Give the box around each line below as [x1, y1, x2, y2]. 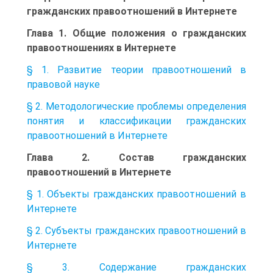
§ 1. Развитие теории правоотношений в [27, 63, 246, 76]
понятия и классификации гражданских [27, 115, 246, 127]
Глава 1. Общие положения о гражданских [27, 27, 246, 39]
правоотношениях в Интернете [27, 41, 176, 54]
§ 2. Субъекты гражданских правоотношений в [27, 224, 246, 236]
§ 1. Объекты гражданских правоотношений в [27, 188, 246, 200]
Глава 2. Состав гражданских [27, 151, 246, 163]
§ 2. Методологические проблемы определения [27, 100, 246, 112]
